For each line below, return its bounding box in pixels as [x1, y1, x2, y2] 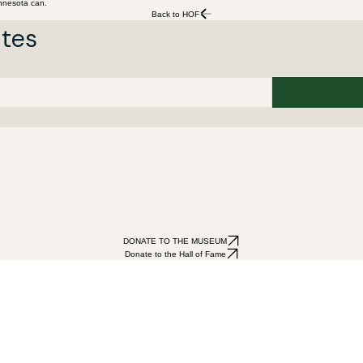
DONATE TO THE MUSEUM [123, 236, 227, 246]
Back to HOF [151, 9, 199, 19]
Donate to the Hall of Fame [124, 249, 226, 258]
